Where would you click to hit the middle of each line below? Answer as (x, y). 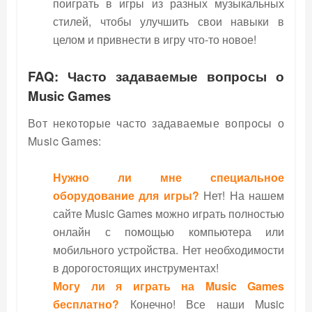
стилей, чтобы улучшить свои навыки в (169, 21)
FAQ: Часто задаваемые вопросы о (156, 76)
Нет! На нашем (242, 195)
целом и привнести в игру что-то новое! (155, 39)
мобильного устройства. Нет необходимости (169, 249)
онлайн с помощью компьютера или (169, 231)
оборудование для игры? (126, 195)
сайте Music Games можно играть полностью (169, 213)
